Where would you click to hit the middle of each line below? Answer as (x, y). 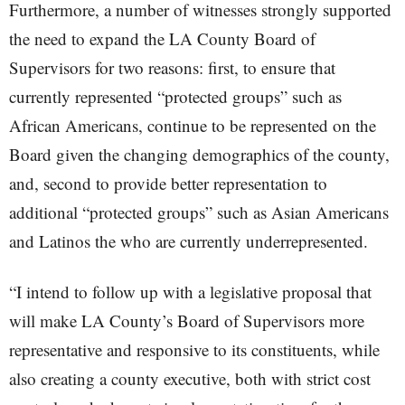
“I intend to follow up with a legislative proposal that (190, 292)
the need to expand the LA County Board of (162, 38)
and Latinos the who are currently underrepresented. (188, 241)
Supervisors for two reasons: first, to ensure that (172, 67)
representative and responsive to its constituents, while (194, 349)
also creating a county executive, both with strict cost (190, 378)
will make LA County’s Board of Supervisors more (187, 320)
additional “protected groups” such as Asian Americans (199, 212)
